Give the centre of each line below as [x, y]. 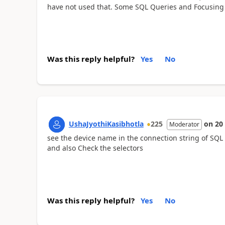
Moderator [184, 124]
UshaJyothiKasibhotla [106, 124]
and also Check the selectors [95, 148]
